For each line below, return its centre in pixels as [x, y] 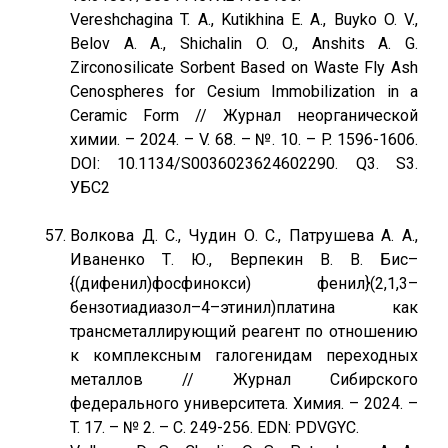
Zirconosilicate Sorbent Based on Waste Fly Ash [244, 67]
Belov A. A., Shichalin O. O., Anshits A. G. [244, 43]
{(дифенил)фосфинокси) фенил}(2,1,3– [244, 283]
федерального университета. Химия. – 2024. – [244, 403]
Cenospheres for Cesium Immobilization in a [244, 91]
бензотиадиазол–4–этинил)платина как [244, 307]
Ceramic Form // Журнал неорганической [244, 115]
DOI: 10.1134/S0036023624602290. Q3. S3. [244, 163]
